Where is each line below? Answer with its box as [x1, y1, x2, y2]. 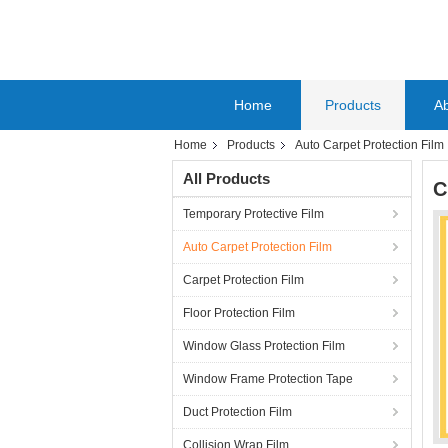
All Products [183, 170, 270, 187]
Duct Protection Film [183, 405, 292, 419]
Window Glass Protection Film [183, 339, 345, 353]
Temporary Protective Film [183, 207, 324, 221]
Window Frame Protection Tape [183, 372, 353, 386]
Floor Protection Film [183, 306, 295, 320]
